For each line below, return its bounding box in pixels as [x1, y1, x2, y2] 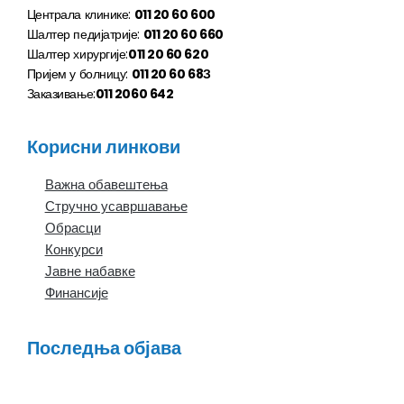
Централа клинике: [26, 5, 134, 23]
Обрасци [44, 218, 101, 238]
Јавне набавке [44, 262, 135, 281]
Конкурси [44, 240, 103, 260]
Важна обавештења [44, 175, 168, 195]
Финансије [44, 283, 108, 303]
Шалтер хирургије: [26, 44, 128, 63]
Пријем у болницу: [26, 64, 132, 83]
